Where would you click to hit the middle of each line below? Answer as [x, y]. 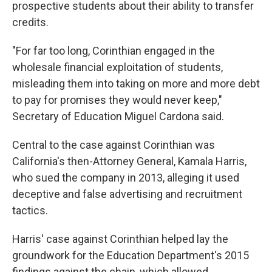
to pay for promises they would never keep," [117, 100]
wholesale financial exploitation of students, [117, 67]
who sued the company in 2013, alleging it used [126, 177]
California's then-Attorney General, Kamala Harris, [129, 161]
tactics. [30, 210]
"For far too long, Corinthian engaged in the [114, 50]
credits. [30, 22]
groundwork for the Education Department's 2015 [131, 255]
